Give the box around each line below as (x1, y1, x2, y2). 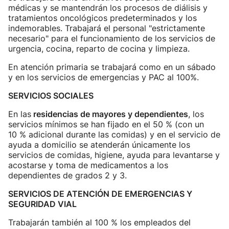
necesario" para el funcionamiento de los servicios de (8, 33, 215, 43)
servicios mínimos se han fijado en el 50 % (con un (8, 119, 204, 129)
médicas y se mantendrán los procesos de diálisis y (8, 3, 208, 13)
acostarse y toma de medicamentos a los (8, 160, 168, 170)
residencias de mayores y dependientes (31, 109, 188, 119)
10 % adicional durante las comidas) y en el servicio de (8, 129, 220, 140)
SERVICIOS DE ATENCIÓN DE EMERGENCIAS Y (8, 189, 192, 199)
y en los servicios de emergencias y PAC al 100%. (8, 72, 201, 82)
